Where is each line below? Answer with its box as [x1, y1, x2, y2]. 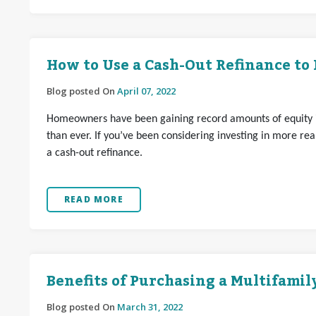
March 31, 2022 [117, 300, 183, 313]
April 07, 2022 [117, 85, 176, 97]
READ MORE [64, 193, 123, 205]
